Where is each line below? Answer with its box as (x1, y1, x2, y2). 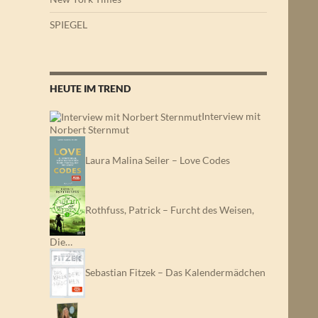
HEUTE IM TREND (50, 82, 131, 94)
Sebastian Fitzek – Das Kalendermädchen (85, 266, 265, 278)
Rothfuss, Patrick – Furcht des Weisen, (85, 204, 254, 216)
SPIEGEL (50, 18, 87, 31)
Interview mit (202, 110, 261, 122)
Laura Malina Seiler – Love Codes (85, 154, 230, 166)
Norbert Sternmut (50, 124, 129, 136)
